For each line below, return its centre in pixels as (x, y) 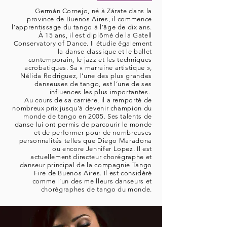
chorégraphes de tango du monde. (96, 189)
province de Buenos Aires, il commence (89, 19)
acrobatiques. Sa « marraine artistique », (88, 68)
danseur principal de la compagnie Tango (86, 165)
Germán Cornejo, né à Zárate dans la (93, 11)
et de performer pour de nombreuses (93, 133)
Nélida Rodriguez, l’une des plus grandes (86, 76)
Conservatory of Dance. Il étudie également (83, 43)
